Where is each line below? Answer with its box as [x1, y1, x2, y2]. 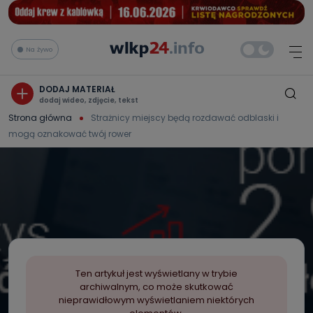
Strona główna [8, 111, 72, 124]
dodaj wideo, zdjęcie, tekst [39, 94, 138, 105]
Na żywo [26, 44, 52, 54]
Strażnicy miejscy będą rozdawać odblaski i [91, 111, 279, 124]
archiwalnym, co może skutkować [80, 280, 233, 293]
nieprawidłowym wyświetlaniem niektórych [59, 293, 254, 307]
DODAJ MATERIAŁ [39, 82, 115, 95]
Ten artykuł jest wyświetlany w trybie [75, 267, 238, 280]
